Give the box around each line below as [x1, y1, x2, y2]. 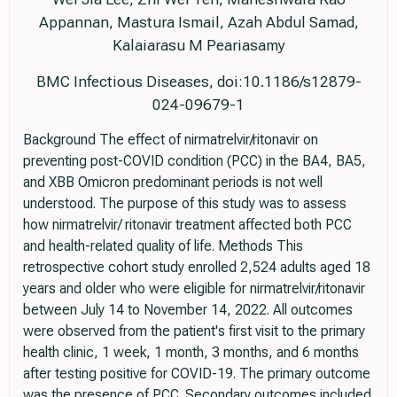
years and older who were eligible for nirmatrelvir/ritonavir [23, 280, 365, 298]
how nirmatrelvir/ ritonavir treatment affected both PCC [23, 216, 352, 234]
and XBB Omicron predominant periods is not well [23, 174, 323, 191]
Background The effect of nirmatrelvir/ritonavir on [23, 131, 318, 149]
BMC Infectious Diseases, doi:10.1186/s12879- [35, 73, 362, 91]
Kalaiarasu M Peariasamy [112, 36, 285, 55]
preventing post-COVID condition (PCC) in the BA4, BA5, [23, 152, 366, 170]
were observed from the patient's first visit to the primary [23, 323, 365, 340]
